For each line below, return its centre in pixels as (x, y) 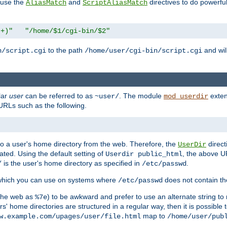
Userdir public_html (144, 154)
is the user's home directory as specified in (72, 163)
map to (154, 216)
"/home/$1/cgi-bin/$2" (67, 31)
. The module (141, 96)
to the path (65, 50)
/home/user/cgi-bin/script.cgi (143, 51)
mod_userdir (186, 96)
